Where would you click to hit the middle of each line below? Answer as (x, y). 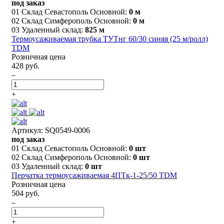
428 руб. (25, 65)
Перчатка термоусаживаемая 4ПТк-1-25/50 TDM (94, 175)
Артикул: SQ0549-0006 (51, 130)
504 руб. (25, 193)
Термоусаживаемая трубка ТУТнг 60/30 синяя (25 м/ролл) (110, 38)
